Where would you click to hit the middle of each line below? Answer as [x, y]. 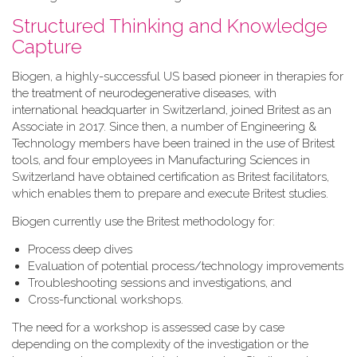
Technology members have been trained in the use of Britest [173, 143]
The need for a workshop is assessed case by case [148, 328]
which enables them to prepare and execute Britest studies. [170, 194]
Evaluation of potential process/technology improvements [186, 266]
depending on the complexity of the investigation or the [160, 344]
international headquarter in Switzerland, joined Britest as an [172, 110]
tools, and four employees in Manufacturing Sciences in [161, 160]
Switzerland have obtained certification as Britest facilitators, [171, 177]
